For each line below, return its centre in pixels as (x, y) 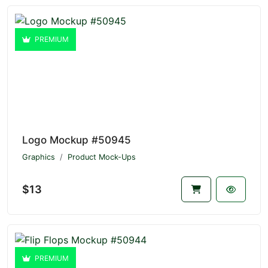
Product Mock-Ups (102, 157)
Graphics (39, 157)
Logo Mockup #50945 (77, 140)
